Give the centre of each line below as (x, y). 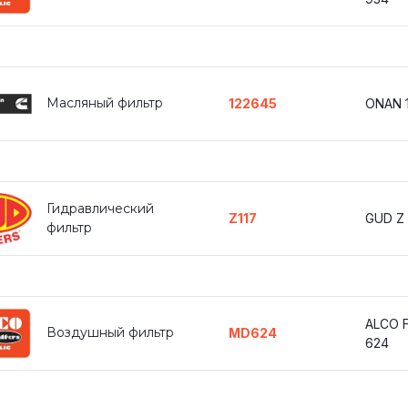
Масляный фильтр (105, 103)
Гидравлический (100, 208)
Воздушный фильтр (110, 333)
